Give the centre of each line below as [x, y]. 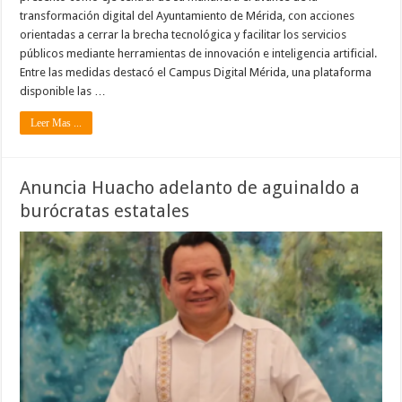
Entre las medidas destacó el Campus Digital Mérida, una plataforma [196, 73]
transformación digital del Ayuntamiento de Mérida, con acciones [188, 16]
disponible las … [63, 92]
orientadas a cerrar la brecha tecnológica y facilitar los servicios [184, 35]
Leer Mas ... [57, 123]
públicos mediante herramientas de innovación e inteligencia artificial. [199, 54]
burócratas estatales [105, 211]
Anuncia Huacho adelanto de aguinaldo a [190, 188]
